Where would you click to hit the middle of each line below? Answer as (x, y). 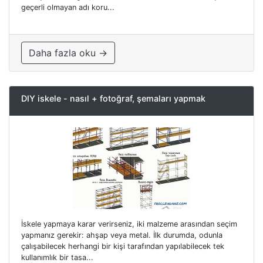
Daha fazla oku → (68, 53)
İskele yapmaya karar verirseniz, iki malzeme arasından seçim (129, 224)
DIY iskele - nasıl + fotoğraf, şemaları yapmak (113, 99)
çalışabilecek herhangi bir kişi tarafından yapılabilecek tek (123, 247)
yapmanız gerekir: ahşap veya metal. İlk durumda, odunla (122, 235)
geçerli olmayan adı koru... (68, 8)
